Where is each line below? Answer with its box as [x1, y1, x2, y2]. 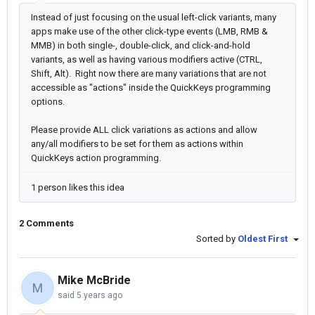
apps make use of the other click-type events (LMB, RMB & [31, 26, 268, 37]
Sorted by [196, 233, 238, 244]
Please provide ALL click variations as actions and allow [31, 124, 257, 135]
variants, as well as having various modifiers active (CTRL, [31, 54, 262, 65]
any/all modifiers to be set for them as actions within [31, 139, 243, 149]
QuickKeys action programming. [31, 153, 161, 163]
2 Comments [19, 218, 74, 229]
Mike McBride [58, 274, 131, 288]
